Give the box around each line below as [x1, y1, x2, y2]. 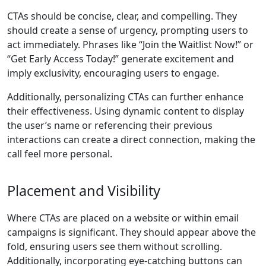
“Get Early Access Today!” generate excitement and [7, 52, 234, 66]
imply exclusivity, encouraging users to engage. [7, 66, 219, 80]
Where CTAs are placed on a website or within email [7, 211, 239, 225]
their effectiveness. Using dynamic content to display [7, 104, 244, 118]
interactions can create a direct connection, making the [7, 133, 255, 147]
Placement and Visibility [7, 181, 160, 201]
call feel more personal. [7, 147, 112, 161]
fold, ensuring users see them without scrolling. [7, 240, 222, 254]
